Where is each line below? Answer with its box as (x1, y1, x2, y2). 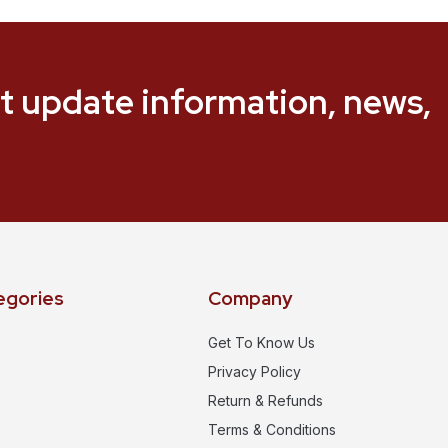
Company (208, 285, 292, 311)
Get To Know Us (208, 333, 315, 351)
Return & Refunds (208, 391, 323, 409)
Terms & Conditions (208, 420, 336, 438)
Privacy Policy (208, 362, 301, 380)
